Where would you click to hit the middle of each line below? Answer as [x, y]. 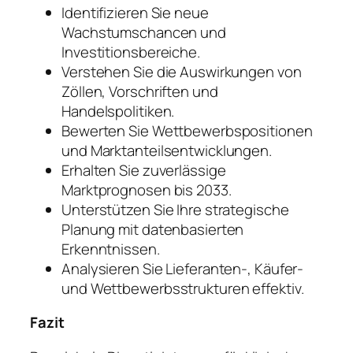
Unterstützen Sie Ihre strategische [175, 209]
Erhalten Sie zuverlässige [144, 170]
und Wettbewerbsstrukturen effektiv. [183, 288]
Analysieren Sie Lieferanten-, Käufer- [183, 268]
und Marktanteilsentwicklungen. [167, 150]
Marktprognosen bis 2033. [147, 190]
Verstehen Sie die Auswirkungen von [182, 71]
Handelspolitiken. [118, 111]
